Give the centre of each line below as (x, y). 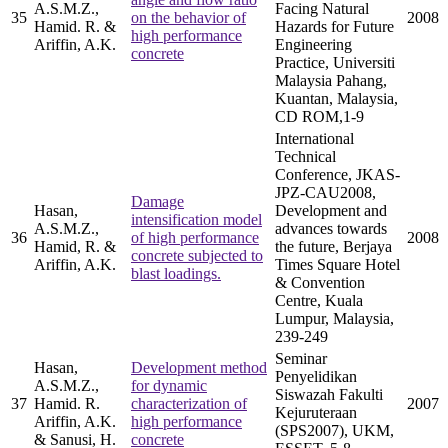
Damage (157, 201)
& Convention (320, 282)
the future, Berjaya (333, 246)
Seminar (301, 358)
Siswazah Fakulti (329, 394)
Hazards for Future (334, 26)
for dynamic (169, 385)
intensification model (196, 219)
